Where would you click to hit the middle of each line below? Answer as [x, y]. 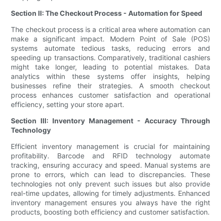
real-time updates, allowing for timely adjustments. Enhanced [110, 193]
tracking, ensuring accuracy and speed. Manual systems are [110, 165]
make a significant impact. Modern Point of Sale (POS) [110, 39]
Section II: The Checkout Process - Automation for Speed [107, 13]
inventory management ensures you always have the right [110, 203]
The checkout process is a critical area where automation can [110, 30]
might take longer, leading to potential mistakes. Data [110, 67]
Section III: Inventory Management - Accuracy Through [110, 121]
